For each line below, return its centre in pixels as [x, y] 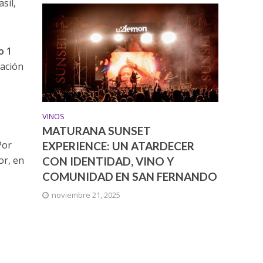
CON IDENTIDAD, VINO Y [108, 161]
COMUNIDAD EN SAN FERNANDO [130, 177]
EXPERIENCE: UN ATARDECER [119, 146]
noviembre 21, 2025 [86, 195]
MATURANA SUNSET [97, 131]
